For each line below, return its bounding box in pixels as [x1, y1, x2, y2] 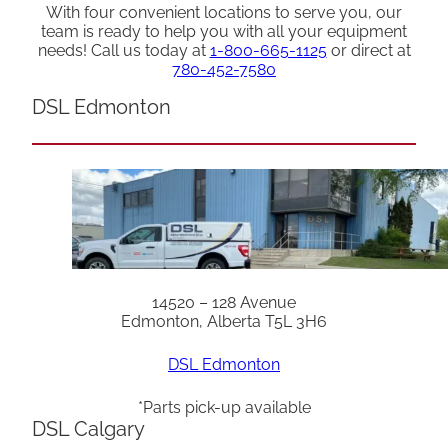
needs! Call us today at [37, 40, 210, 60]
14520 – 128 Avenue [152, 292, 296, 312]
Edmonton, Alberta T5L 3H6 [121, 311, 327, 331]
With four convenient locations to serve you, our [46, 2, 402, 22]
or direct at [326, 40, 411, 60]
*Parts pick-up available [137, 397, 311, 417]
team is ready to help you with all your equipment [41, 21, 407, 41]
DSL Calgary [32, 416, 145, 441]
